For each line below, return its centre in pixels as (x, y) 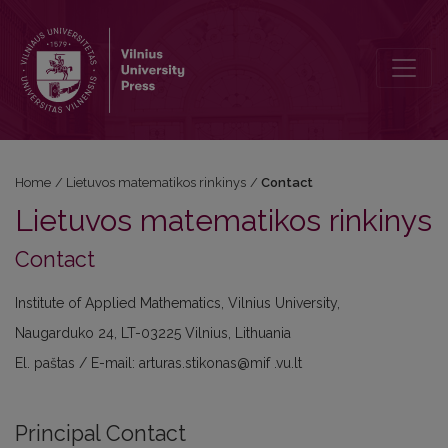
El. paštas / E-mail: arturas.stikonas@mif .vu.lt (158, 363)
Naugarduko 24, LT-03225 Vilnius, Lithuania (153, 333)
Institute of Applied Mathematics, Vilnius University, (177, 303)
